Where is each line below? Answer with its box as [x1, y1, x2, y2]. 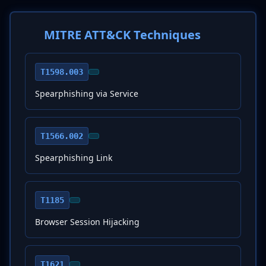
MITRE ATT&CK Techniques [44, 27, 201, 43]
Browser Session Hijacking [35, 216, 140, 227]
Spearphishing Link [35, 152, 112, 163]
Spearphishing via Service [35, 88, 138, 99]
